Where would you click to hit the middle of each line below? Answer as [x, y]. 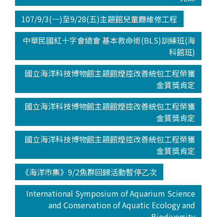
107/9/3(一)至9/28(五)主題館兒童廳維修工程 [99, 19]
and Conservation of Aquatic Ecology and [122, 205]
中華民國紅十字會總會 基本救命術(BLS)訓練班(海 [109, 40]
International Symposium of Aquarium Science [111, 193]
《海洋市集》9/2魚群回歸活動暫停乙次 [89, 172]
